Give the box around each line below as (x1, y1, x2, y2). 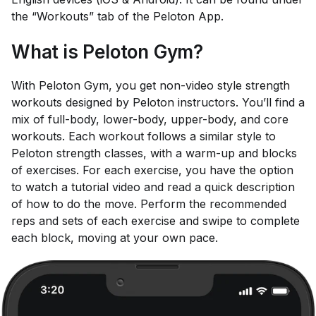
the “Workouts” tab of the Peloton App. (11, 9, 224, 23)
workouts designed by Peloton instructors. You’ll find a (11, 95, 305, 109)
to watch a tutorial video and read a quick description (11, 180, 295, 194)
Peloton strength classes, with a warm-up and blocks (11, 146, 297, 160)
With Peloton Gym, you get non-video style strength (11, 78, 290, 92)
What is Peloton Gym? (11, 41, 203, 63)
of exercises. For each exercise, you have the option (11, 163, 293, 177)
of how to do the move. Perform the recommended (11, 197, 286, 211)
